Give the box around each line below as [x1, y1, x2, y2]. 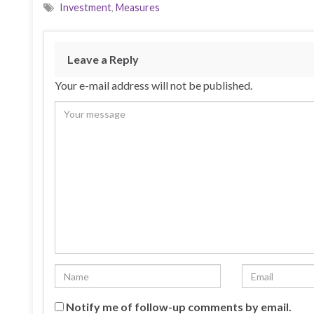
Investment [60, 1, 111, 13]
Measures [116, 1, 160, 13]
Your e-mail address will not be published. [55, 78, 252, 92]
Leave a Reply [67, 53, 139, 66]
